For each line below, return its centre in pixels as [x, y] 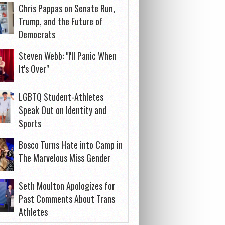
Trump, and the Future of [61, 21]
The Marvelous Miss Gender [65, 158]
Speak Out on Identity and [63, 110]
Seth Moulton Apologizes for [67, 186]
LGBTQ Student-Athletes [61, 97]
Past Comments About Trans [67, 199]
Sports [30, 123]
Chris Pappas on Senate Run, [67, 8]
